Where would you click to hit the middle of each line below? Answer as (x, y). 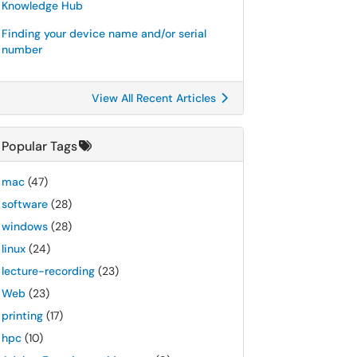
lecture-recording (48, 271)
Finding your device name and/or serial (104, 33)
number (22, 49)
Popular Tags (39, 146)
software (25, 204)
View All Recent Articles (155, 98)
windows (25, 226)
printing (22, 316)
